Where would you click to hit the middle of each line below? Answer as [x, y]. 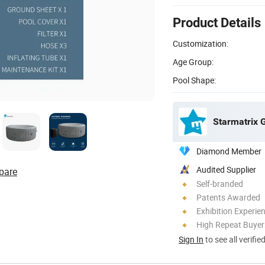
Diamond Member [229, 151]
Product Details [217, 22]
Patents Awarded [228, 197]
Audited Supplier [226, 169]
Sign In [191, 239]
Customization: [201, 43]
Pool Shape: [194, 80]
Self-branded [220, 183]
